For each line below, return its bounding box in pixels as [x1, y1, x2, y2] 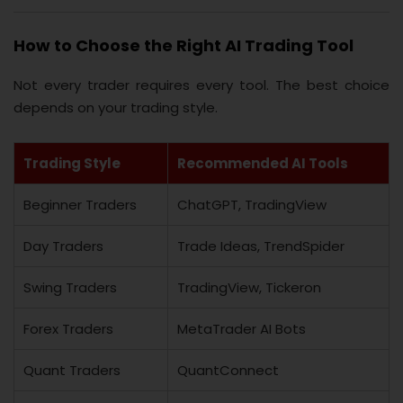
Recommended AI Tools [177, 153, 348, 173]
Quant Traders [23, 360, 121, 380]
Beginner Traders [23, 194, 137, 214]
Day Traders [23, 236, 103, 255]
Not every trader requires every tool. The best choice [13, 75, 390, 94]
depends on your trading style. [13, 97, 218, 117]
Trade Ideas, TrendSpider [177, 236, 345, 255]
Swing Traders [23, 277, 117, 297]
